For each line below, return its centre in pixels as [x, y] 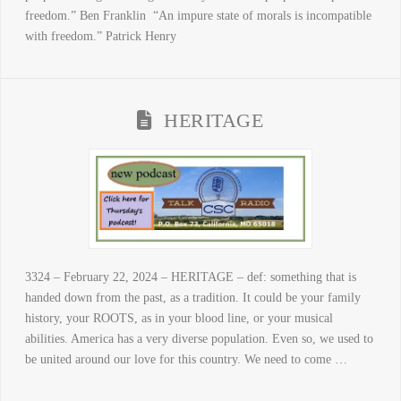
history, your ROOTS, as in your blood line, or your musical [179, 318]
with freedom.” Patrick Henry [100, 36]
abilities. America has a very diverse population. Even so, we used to [199, 338]
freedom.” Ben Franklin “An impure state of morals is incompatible [198, 15]
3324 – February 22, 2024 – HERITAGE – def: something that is [190, 277]
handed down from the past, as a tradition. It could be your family [192, 297]
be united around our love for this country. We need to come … [186, 359]
